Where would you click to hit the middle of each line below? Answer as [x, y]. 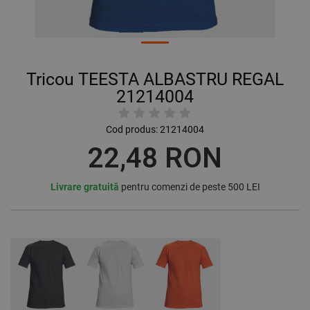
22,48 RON [155, 158]
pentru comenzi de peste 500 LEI [189, 187]
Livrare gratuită [84, 187]
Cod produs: [132, 130]
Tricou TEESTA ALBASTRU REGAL [155, 80]
